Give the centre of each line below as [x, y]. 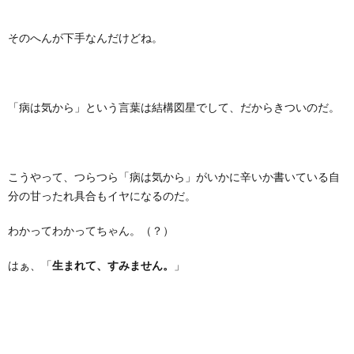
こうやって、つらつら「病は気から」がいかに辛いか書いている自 [174, 177]
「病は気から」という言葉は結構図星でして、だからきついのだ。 [174, 107]
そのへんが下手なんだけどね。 [85, 38]
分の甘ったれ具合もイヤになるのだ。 [102, 196]
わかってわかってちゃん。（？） [91, 231]
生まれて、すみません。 [113, 265]
